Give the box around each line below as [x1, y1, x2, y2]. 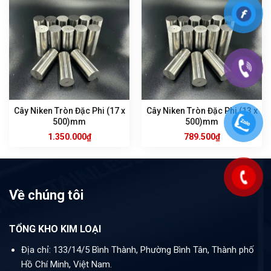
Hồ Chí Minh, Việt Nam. [21, 258, 112, 270]
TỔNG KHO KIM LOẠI [9, 223, 101, 235]
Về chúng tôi [9, 188, 83, 203]
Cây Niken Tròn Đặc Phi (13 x [146, 105, 258, 116]
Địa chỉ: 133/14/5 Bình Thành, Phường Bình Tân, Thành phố [21, 244, 254, 255]
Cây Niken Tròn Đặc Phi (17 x [13, 105, 125, 116]
